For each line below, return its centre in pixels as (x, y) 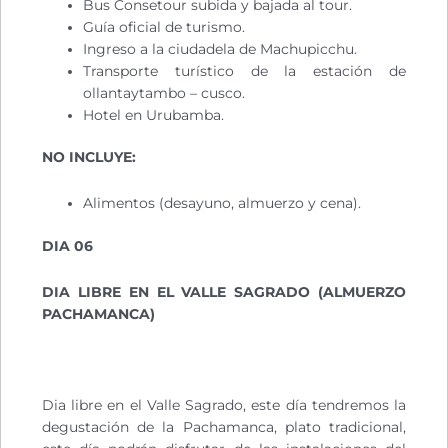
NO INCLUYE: (89, 157)
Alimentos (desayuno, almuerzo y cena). (222, 203)
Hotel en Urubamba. (154, 114)
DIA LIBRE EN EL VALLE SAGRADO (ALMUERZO (224, 291)
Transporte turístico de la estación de (244, 70)
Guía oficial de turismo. (164, 26)
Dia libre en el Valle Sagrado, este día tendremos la (224, 405)
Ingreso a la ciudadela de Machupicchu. (220, 48)
